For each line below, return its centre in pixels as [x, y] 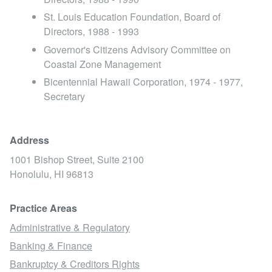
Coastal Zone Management [102, 64]
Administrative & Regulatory [70, 228]
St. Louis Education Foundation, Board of [132, 17]
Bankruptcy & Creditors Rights [75, 263]
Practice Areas [43, 208]
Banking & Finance [51, 246]
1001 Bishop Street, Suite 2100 [77, 160]
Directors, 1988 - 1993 [91, 32]
